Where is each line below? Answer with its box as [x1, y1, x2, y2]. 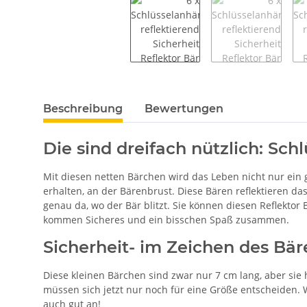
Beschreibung [43, 101, 123, 115]
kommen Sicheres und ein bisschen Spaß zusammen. [43, 212, 289, 226]
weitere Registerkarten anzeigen [42, 95, 191, 108]
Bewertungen [145, 101, 223, 115]
